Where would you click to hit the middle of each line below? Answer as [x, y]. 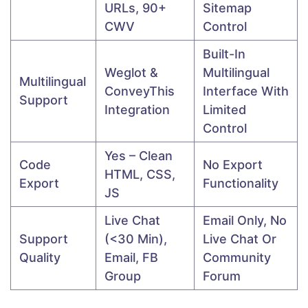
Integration [137, 110]
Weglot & [131, 73]
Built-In [224, 54]
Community [237, 258]
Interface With [246, 91]
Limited [224, 110]
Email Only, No [245, 221]
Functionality [241, 184]
